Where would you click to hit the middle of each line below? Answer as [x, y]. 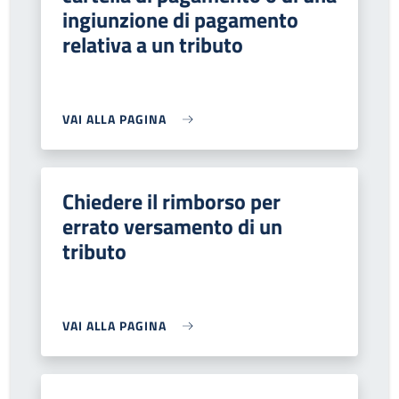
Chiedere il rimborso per [171, 201]
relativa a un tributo [153, 45]
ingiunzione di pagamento [180, 20]
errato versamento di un [172, 226]
